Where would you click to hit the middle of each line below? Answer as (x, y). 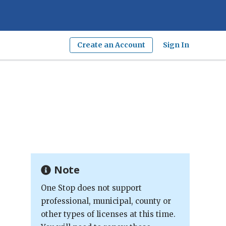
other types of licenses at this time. (108, 214)
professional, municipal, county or (106, 201)
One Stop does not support (91, 188)
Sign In (176, 45)
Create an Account (111, 45)
